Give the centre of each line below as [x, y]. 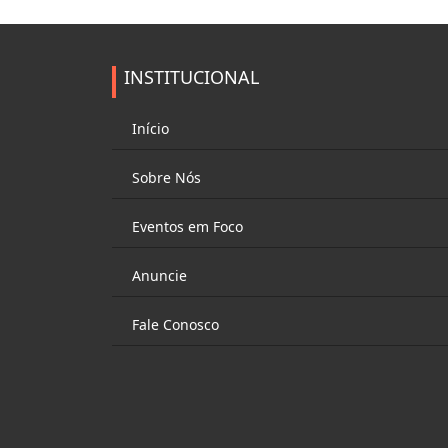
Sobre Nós [166, 178]
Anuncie [159, 276]
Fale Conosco [175, 325]
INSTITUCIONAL [191, 76]
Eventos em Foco [187, 227]
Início [150, 129]
